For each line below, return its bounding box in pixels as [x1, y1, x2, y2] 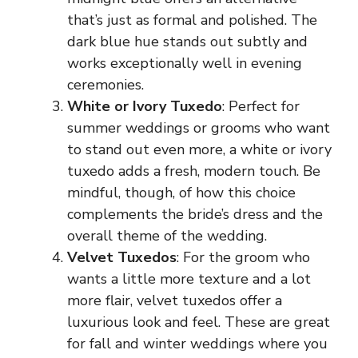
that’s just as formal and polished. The [67, 10, 317, 30]
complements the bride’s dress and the [67, 204, 323, 224]
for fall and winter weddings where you [67, 333, 328, 353]
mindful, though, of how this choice [67, 182, 296, 202]
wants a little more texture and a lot [67, 268, 311, 288]
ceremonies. [67, 74, 144, 94]
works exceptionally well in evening [67, 53, 302, 73]
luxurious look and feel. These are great [67, 312, 330, 332]
